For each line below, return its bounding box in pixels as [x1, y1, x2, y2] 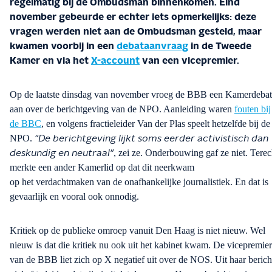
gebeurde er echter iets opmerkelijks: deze [56, 12, 256, 22]
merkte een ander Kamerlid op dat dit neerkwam [10, 162, 194, 173]
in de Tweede [188, 41, 251, 52]
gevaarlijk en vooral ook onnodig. [10, 191, 139, 202]
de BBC [10, 118, 41, 129]
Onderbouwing [145, 148, 206, 158]
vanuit [129, 225, 153, 236]
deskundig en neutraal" [10, 148, 114, 158]
